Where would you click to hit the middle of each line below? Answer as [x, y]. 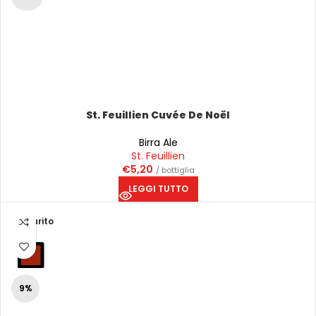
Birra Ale [158, 142]
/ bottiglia [175, 170]
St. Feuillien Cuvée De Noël [158, 115]
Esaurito [35, 221]
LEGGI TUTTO [158, 189]
